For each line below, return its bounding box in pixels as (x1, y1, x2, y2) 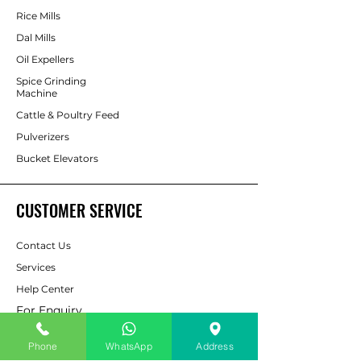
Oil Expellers (16, 53, 74, 65)
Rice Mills (16, 10, 60, 22)
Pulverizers (16, 131, 69, 143)
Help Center (16, 283, 77, 295)
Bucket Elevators (16, 152, 98, 164)
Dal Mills (16, 31, 56, 44)
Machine (16, 87, 57, 99)
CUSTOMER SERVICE (16, 198, 143, 222)
